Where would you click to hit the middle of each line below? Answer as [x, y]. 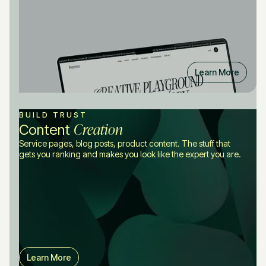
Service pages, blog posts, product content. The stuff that [125, 143]
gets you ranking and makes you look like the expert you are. [130, 154]
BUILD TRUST [53, 114]
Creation [98, 128]
